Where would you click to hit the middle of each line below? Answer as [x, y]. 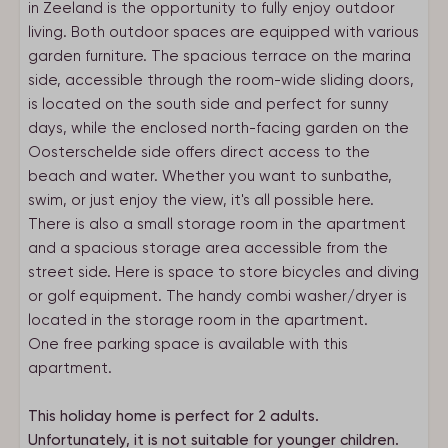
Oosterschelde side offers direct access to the [199, 152]
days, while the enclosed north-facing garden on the [218, 128]
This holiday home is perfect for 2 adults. [173, 416]
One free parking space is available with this [188, 344]
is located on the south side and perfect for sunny [208, 104]
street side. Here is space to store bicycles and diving [223, 272]
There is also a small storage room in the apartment [217, 224]
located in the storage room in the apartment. [198, 320]
